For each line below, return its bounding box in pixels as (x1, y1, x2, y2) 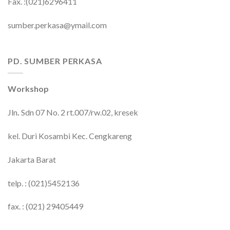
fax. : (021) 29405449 (8, 201, 83, 212)
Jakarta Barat (8, 154, 56, 164)
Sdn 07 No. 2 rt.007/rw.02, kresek (21, 107, 138, 118)
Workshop (8, 84, 49, 94)
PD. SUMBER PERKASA (8, 55, 102, 66)
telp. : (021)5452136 (8, 178, 80, 188)
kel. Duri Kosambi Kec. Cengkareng (8, 130, 132, 141)
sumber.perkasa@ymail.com (8, 20, 107, 30)
